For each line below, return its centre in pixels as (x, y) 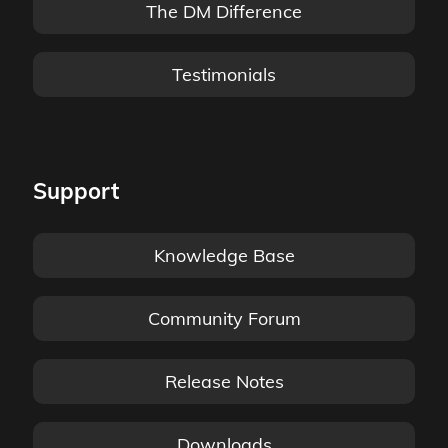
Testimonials (224, 74)
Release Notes (224, 381)
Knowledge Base (224, 255)
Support (76, 191)
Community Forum (224, 318)
